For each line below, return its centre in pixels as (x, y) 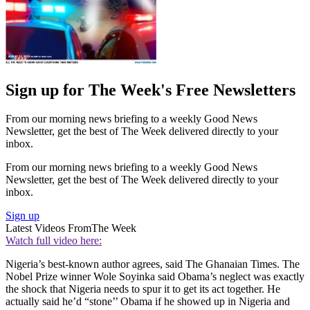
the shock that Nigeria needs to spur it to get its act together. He (143, 289)
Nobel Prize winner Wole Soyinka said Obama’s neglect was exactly (155, 277)
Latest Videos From (48, 228)
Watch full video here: (54, 241)
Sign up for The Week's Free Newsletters (151, 90)
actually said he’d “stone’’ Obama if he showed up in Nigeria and (148, 302)
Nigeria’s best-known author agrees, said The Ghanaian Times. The (153, 264)
